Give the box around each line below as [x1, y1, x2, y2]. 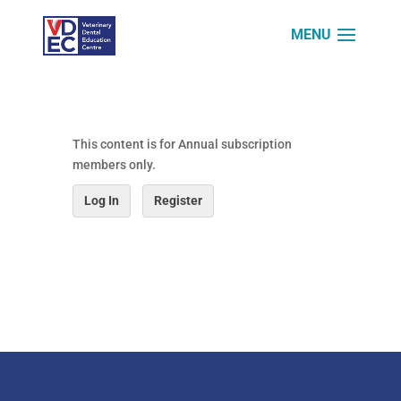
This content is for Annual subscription [72, 137, 292, 151]
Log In [83, 193, 119, 208]
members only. [72, 158, 156, 172]
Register [153, 193, 202, 208]
